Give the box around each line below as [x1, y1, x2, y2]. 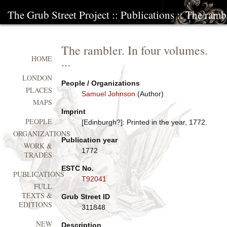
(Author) [135, 90, 164, 98]
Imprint [61, 107, 86, 116]
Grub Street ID [61, 193, 110, 201]
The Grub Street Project [8, 8, 109, 22]
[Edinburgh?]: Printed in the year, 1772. [81, 118, 207, 126]
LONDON [22, 73, 53, 83]
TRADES [24, 150, 53, 160]
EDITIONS [19, 200, 53, 210]
